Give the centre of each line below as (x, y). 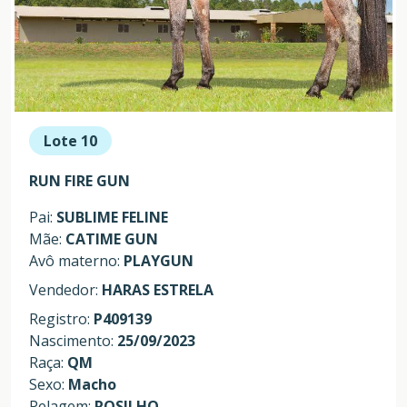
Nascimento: (73, 341)
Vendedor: (65, 290)
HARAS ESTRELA (158, 290)
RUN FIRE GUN (79, 181)
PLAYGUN (159, 261)
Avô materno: (76, 261)
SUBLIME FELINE (112, 218)
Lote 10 (70, 141)
